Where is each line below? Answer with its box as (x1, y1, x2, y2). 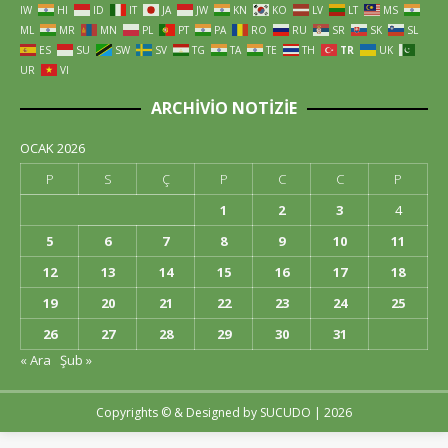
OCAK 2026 (20, 139, 85, 158)
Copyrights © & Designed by (96, 404, 260, 422)
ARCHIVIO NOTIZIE (151, 97, 297, 120)
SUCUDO (260, 404, 311, 422)
